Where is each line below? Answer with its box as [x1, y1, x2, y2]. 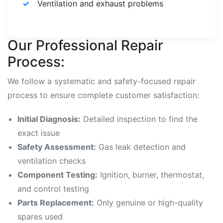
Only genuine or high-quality [94, 198, 203, 208]
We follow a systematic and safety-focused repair [7, 76, 196, 86]
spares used [17, 212, 63, 222]
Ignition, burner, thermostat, [98, 170, 204, 180]
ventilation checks [17, 156, 86, 166]
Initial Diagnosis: [17, 114, 81, 124]
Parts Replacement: [17, 198, 94, 208]
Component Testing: [17, 170, 98, 180]
